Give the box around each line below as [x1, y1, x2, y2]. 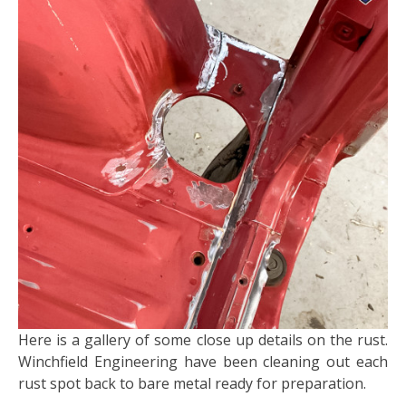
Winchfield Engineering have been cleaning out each [18, 352, 388, 372]
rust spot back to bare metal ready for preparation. [18, 373, 370, 394]
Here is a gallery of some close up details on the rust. [18, 330, 388, 351]
